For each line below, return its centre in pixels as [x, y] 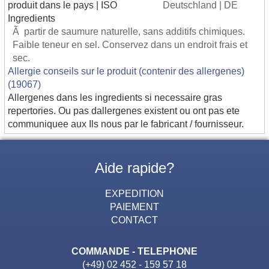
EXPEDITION [134, 194]
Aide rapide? [134, 168]
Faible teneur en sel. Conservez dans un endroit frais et [130, 45]
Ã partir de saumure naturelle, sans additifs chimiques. [129, 32]
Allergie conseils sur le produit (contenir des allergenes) [126, 71]
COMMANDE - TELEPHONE [134, 251]
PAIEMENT [134, 207]
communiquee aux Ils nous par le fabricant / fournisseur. [126, 124]
